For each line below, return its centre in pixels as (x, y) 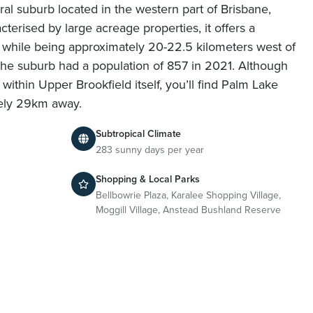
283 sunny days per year (150, 149)
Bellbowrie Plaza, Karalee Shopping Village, (188, 195)
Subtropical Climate (138, 133)
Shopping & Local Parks (148, 179)
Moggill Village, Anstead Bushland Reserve (188, 209)
